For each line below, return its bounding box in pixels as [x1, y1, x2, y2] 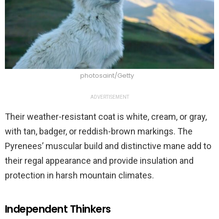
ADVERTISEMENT [90, 94, 129, 100]
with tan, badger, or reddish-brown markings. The [5, 126, 193, 137]
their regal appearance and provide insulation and [5, 155, 194, 166]
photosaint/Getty [80, 71, 134, 81]
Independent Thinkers [5, 202, 111, 217]
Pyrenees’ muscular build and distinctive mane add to [5, 141, 211, 152]
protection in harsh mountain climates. [5, 170, 154, 181]
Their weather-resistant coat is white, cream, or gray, [5, 111, 207, 122]
